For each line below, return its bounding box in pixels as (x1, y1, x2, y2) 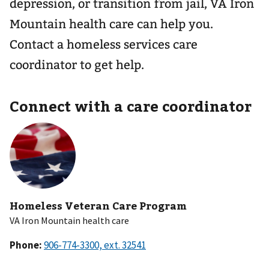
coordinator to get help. (10, 58, 144, 72)
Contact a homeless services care (10, 37, 198, 52)
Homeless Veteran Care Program (10, 198, 187, 213)
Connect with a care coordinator (10, 96, 252, 115)
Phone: (10, 238, 44, 252)
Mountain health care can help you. (10, 17, 213, 31)
